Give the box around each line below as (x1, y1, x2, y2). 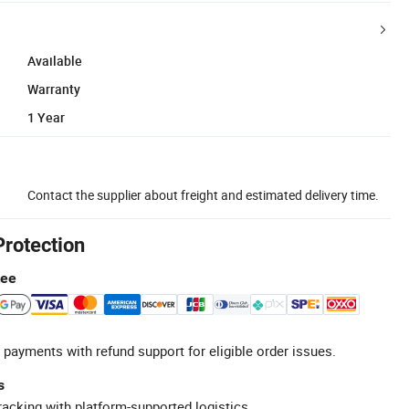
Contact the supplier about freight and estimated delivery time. (27, 185, 379, 204)
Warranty (27, 79, 80, 98)
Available (27, 51, 82, 69)
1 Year (27, 108, 65, 126)
